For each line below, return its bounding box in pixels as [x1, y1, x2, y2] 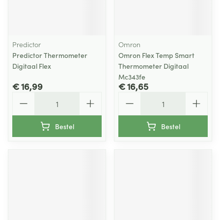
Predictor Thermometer [12, 50, 87, 60]
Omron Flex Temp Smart [118, 50, 194, 60]
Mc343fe [118, 72, 145, 82]
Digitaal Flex [12, 61, 51, 71]
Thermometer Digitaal [118, 61, 189, 71]
